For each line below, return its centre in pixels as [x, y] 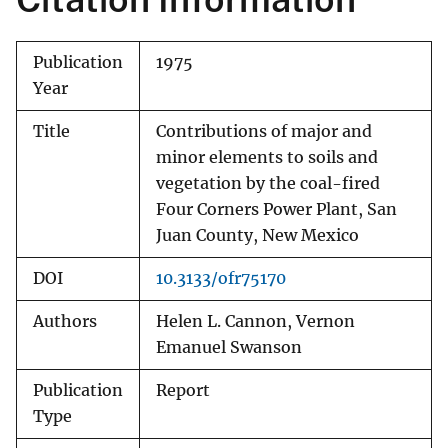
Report [183, 391]
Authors [65, 322]
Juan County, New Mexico [257, 236]
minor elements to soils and [267, 158]
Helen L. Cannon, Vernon [255, 322]
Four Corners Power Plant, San [276, 210]
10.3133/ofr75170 [221, 279]
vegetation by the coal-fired [268, 184]
